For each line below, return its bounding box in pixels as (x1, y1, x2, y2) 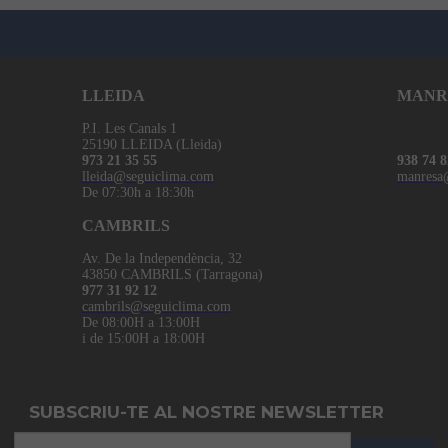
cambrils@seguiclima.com (81, 298, 231, 314)
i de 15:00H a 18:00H (81, 330, 205, 346)
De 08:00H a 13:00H (81, 314, 200, 330)
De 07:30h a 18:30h (81, 184, 194, 200)
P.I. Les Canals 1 (81, 120, 177, 136)
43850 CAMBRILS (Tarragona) (81, 266, 263, 282)
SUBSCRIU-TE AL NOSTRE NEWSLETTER (29, 402, 384, 423)
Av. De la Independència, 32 (81, 250, 242, 266)
